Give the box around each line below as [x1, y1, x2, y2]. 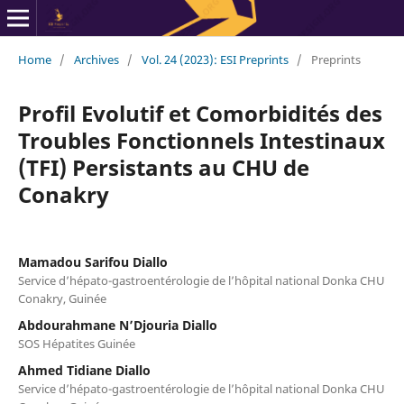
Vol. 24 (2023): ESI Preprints [141, 50, 289, 68]
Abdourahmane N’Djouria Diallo [17, 316, 217, 334]
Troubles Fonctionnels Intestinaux [17, 124, 385, 155]
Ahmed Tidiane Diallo [17, 361, 151, 379]
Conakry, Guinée [17, 289, 106, 307]
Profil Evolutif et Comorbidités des [17, 97, 382, 128]
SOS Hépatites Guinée [17, 335, 135, 352]
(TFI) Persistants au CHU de [17, 151, 309, 182]
